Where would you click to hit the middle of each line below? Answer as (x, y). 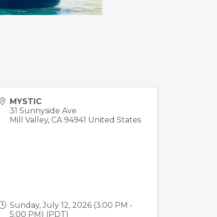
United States (115, 120)
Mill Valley (29, 120)
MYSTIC (26, 101)
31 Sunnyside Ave (43, 110)
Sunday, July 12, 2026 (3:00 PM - (71, 205)
